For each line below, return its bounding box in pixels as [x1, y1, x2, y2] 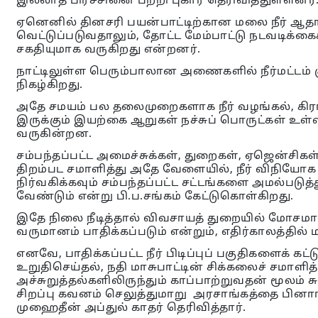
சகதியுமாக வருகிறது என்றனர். [16, 43, 201, 57]
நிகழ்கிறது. [16, 79, 83, 92]
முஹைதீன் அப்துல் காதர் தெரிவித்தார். [16, 302, 246, 315]
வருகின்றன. [16, 128, 92, 141]
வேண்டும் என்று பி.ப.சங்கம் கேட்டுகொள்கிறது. [16, 190, 294, 204]
